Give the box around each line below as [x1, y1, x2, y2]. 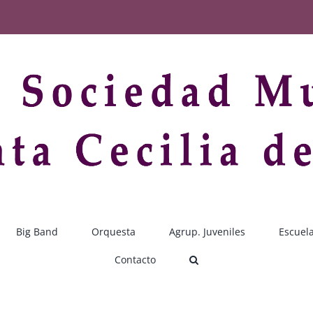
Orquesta [92, 224, 136, 238]
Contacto [115, 252, 156, 266]
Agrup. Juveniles [169, 224, 245, 238]
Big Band [16, 224, 58, 238]
